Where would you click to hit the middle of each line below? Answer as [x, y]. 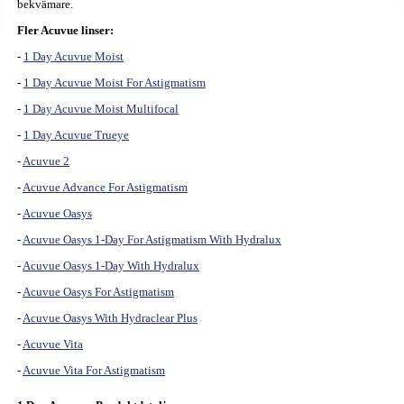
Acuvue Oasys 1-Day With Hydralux [111, 266]
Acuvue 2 [46, 161]
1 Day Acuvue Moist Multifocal [101, 109]
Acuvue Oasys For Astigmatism [98, 292]
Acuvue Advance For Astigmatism [105, 188]
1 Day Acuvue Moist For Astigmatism [115, 83]
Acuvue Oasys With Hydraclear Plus [110, 318]
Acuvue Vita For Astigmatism [94, 371]
